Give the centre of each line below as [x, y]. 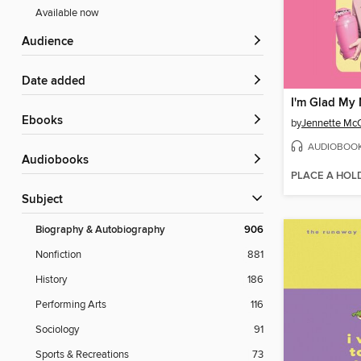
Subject [46, 200]
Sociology [57, 330]
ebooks [46, 121]
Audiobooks [59, 161]
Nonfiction [58, 255]
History [51, 280]
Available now [67, 13]
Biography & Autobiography [100, 230]
